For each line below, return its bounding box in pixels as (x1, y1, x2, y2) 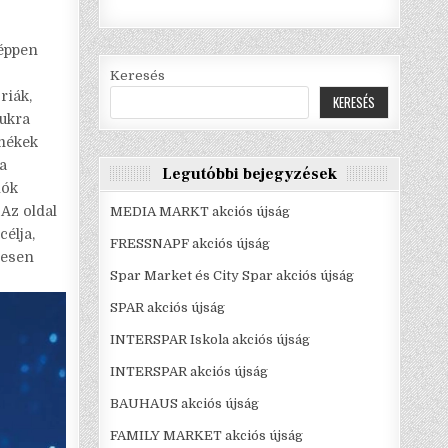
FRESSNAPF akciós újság (110, 236, 271, 252)
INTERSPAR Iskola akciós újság (110, 332, 311, 348)
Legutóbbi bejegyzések (162, 164, 338, 185)
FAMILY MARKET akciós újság (110, 428, 304, 444)
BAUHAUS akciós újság (110, 396, 260, 412)
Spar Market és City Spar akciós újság (110, 268, 355, 284)
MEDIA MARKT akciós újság (110, 204, 291, 220)
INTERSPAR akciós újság (110, 364, 269, 380)
